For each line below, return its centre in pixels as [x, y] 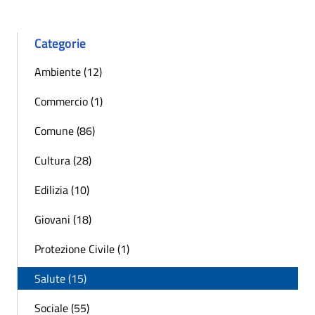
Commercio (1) [69, 102]
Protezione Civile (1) [82, 249]
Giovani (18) [63, 220]
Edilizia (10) [62, 190]
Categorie [60, 44]
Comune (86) [65, 131]
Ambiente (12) [68, 72]
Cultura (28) [63, 161]
